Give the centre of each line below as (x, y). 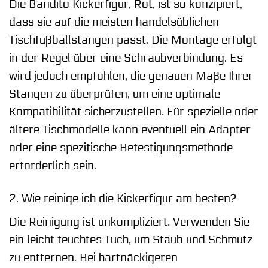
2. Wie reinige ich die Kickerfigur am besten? (123, 198)
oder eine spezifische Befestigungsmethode (121, 147)
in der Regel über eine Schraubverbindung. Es (126, 58)
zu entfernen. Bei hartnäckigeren (93, 258)
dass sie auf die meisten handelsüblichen (114, 22)
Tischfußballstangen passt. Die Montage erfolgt (133, 40)
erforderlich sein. (53, 165)
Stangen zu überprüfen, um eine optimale (115, 94)
